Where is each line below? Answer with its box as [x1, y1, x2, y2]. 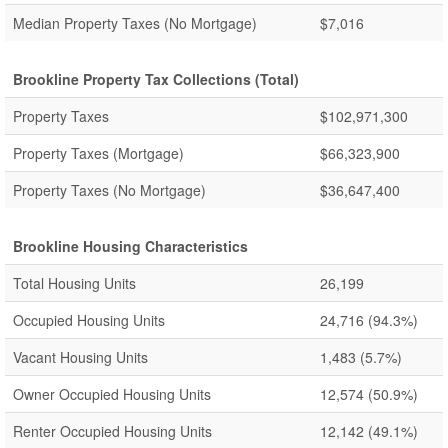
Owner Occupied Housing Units [13, 384, 211, 404]
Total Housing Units [13, 273, 136, 293]
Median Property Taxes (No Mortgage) [13, 13, 257, 33]
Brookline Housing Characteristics [13, 236, 248, 256]
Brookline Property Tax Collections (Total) [13, 69, 299, 89]
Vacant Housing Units [13, 347, 148, 367]
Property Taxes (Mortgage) [13, 143, 184, 163]
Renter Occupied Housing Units [13, 421, 212, 441]
